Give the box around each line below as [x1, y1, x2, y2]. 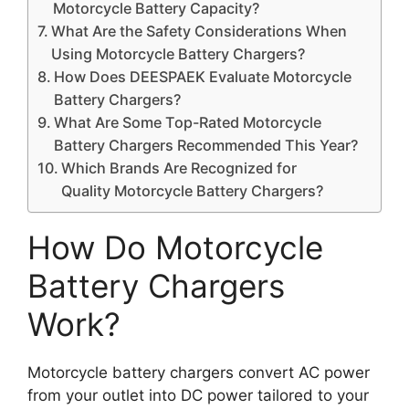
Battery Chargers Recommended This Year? [54, 136, 359, 154]
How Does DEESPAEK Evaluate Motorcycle [54, 68, 352, 86]
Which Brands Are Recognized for [61, 159, 298, 177]
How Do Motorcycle [27, 228, 323, 267]
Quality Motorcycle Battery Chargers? [61, 182, 324, 200]
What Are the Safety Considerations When [51, 22, 348, 40]
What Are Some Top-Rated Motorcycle [54, 113, 322, 131]
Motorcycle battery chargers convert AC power [27, 363, 370, 382]
